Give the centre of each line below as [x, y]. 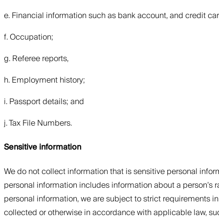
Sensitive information [43, 147]
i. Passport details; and [44, 102]
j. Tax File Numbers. [38, 123]
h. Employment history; [44, 80]
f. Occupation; [29, 37]
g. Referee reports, [36, 59]
